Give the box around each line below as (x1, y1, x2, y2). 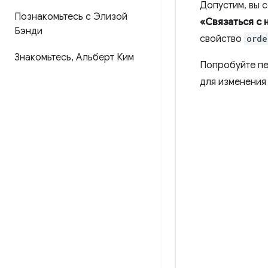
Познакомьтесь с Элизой (14, 11, 127, 23)
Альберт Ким (74, 51, 134, 63)
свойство (200, 33, 244, 45)
